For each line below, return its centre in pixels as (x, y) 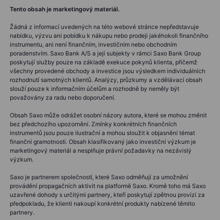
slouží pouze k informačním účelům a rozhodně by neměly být (95, 88)
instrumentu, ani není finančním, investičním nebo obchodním (93, 44)
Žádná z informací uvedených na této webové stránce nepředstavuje (104, 27)
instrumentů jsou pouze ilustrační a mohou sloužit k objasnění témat (102, 133)
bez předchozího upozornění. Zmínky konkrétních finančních (93, 124)
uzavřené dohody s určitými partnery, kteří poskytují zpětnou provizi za (107, 194)
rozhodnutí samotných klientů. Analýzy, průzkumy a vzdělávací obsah (106, 80)
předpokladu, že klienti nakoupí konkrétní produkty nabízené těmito (102, 203)
